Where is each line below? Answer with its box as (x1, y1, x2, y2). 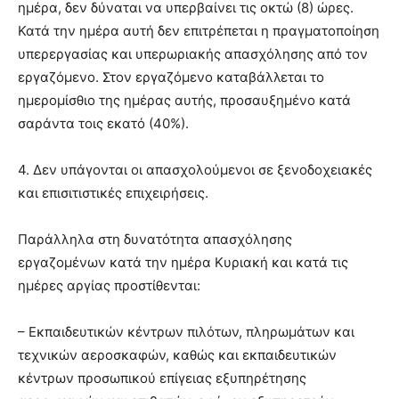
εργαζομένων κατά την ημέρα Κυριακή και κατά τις (18, 254, 348, 272)
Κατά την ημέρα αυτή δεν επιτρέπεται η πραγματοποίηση (18, 22, 379, 40)
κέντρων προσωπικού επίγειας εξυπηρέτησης (18, 370, 306, 387)
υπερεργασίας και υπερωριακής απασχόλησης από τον (18, 45, 368, 63)
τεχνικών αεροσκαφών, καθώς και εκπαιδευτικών (18, 346, 337, 364)
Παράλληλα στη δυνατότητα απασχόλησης (18, 231, 292, 248)
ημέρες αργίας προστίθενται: (18, 277, 200, 295)
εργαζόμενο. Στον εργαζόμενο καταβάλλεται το (18, 69, 324, 86)
